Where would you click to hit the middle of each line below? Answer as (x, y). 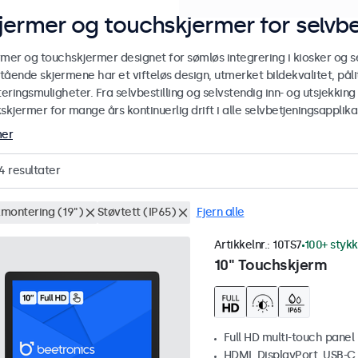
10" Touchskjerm (270, 266)
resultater (32, 171)
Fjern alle (220, 213)
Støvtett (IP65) (136, 213)
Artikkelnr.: (243, 245)
